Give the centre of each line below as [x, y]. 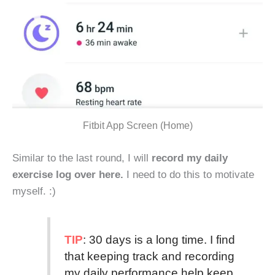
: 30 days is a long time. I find [159, 240]
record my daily [188, 157]
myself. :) [34, 191]
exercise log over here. [68, 174]
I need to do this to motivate [189, 174]
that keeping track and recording [149, 257]
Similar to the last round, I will [80, 157]
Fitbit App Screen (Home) [137, 126]
